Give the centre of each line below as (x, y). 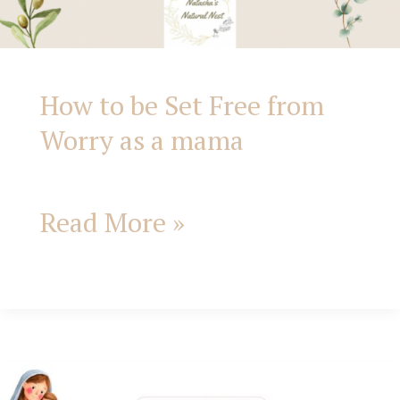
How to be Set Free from (182, 106)
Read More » (112, 223)
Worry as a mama (142, 141)
